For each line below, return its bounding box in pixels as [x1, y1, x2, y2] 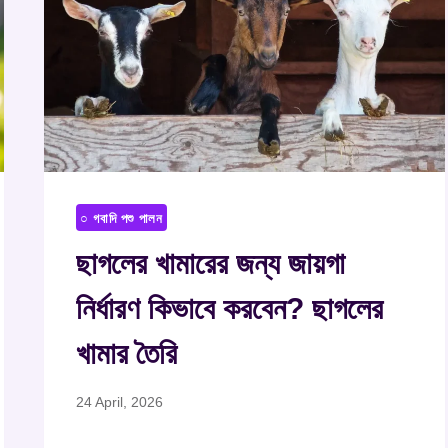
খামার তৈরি [76, 337, 178, 371]
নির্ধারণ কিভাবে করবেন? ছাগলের [76, 292, 384, 326]
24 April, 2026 [76, 393, 164, 410]
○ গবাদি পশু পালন [80, 211, 163, 226]
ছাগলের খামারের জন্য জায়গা [76, 247, 346, 281]
